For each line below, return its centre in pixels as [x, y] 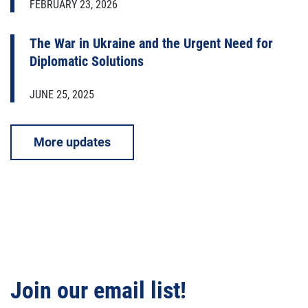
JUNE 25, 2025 [62, 94]
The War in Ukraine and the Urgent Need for [151, 43]
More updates [72, 142]
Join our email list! [98, 291]
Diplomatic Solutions [87, 61]
